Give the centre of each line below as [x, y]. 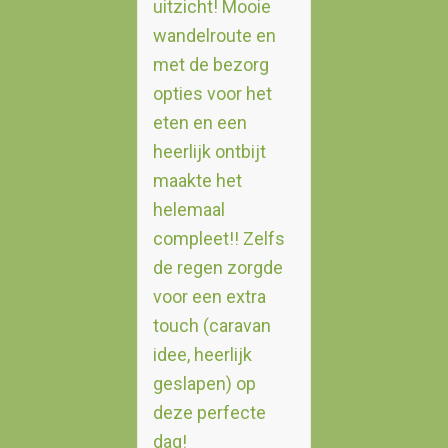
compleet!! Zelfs [218, 238]
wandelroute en [214, 35]
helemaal [188, 209]
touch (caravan [211, 325]
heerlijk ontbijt [209, 151]
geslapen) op [204, 383]
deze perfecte [209, 412]
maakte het [197, 180]
